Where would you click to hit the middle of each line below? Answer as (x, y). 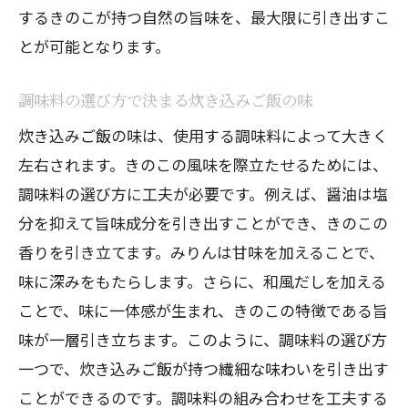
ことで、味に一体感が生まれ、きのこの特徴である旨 (203, 310)
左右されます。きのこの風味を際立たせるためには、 (203, 164)
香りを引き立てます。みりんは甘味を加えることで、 (201, 252)
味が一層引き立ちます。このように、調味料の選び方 (203, 339)
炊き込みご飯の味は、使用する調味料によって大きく (203, 135)
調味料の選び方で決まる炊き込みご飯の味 (165, 100)
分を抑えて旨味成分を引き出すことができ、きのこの (203, 223)
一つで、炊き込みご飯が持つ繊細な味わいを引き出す (204, 368)
